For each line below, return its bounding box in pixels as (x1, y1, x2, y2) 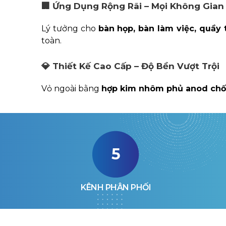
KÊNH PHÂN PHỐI (81, 183, 151, 192)
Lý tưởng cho (41, 24, 98, 33)
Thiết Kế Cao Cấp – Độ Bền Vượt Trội (52, 61, 219, 71)
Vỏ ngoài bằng (41, 84, 101, 93)
